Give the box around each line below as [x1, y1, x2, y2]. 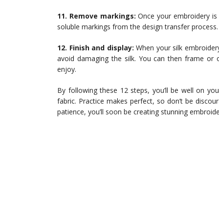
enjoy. [57, 65, 76, 74]
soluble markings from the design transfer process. [57, 22, 218, 32]
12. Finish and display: [57, 43, 134, 53]
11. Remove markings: [57, 11, 136, 21]
